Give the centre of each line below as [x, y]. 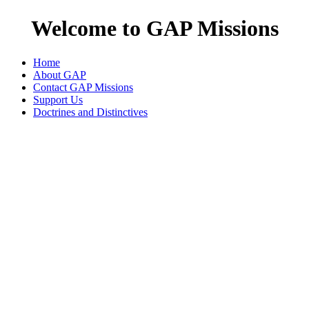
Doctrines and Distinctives [90, 112]
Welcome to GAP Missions [154, 29]
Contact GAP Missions [83, 87]
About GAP [60, 74]
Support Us [58, 99]
